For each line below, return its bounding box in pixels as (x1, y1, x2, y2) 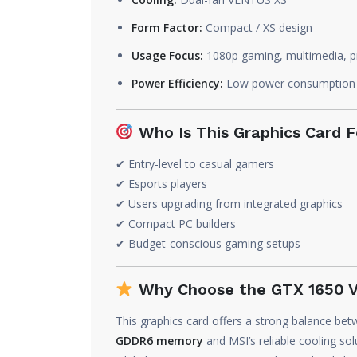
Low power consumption (223, 76, 355, 91)
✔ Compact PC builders (116, 216, 236, 231)
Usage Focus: (131, 48, 203, 63)
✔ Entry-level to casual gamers (116, 156, 274, 171)
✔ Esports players (116, 176, 207, 191)
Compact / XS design (202, 20, 312, 35)
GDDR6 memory (116, 333, 203, 348)
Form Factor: (131, 20, 202, 35)
